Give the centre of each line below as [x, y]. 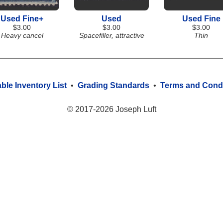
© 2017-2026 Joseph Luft [111, 109]
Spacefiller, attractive [111, 35]
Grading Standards [113, 85]
